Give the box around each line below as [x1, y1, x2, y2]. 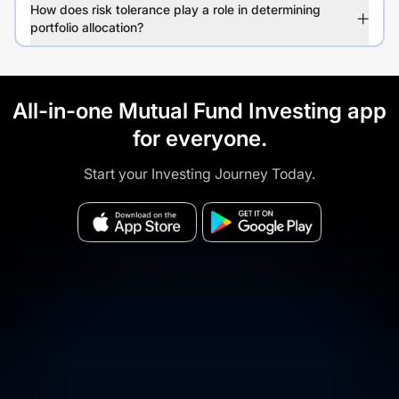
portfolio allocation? [30, 20, 143, 35]
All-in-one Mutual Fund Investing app [12, 98, 387, 124]
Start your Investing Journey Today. [84, 165, 315, 183]
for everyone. [132, 126, 267, 151]
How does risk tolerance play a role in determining [30, 2, 321, 17]
